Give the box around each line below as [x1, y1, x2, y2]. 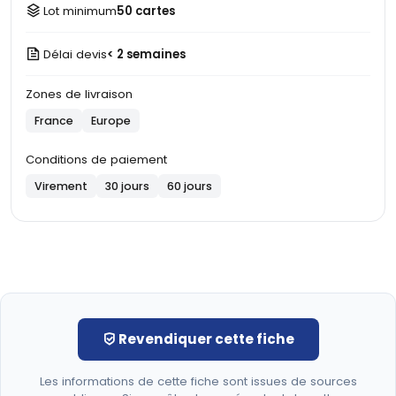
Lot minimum [43, 2, 117, 19]
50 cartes [117, 2, 175, 19]
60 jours [167, 179, 212, 194]
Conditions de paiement [26, 151, 167, 168]
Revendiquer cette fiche [115, 330, 294, 348]
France [34, 113, 73, 128]
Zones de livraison [26, 86, 133, 103]
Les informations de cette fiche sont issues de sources [39, 373, 357, 390]
